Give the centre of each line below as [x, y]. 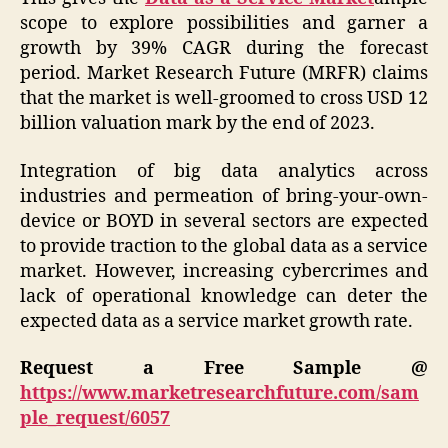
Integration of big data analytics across [224, 171]
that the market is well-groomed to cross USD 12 [224, 99]
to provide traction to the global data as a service [224, 246]
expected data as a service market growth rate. [216, 321]
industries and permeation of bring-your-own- [224, 196]
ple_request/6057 [95, 419]
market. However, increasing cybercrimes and [224, 271]
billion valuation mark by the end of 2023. [197, 124]
